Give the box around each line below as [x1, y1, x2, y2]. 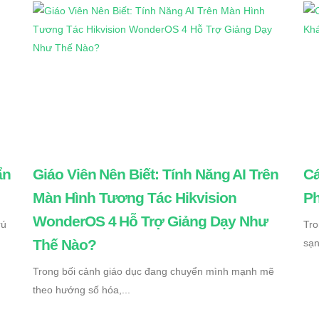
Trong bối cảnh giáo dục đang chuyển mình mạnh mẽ [33, 266, 274, 278]
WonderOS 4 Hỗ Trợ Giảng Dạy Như [33, 213, 268, 230]
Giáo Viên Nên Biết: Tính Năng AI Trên [33, 166, 279, 183]
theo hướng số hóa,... [33, 284, 130, 296]
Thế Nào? [33, 236, 96, 253]
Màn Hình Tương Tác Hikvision [33, 189, 236, 206]
